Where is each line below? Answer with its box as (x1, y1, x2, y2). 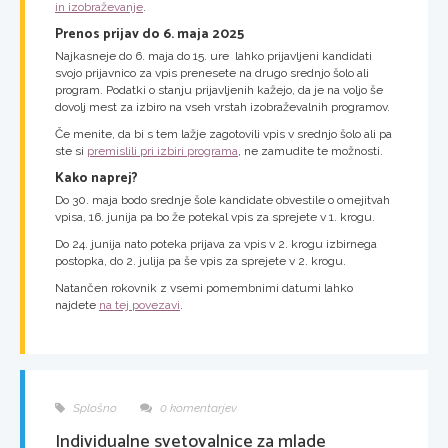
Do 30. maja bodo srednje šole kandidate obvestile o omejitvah (55, 193, 390, 208)
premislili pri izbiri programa (87, 143, 238, 158)
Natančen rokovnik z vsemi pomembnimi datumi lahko (55, 281, 353, 296)
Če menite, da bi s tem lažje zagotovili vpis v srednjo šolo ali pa (55, 126, 392, 141)
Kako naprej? (55, 167, 138, 190)
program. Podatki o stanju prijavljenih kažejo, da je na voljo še (55, 82, 383, 97)
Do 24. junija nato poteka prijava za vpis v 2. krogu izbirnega (55, 237, 377, 252)
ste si (55, 143, 87, 158)
